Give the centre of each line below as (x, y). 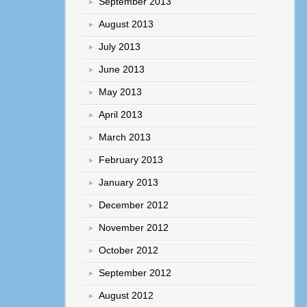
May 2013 (121, 92)
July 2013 (120, 47)
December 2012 (134, 205)
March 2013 (125, 137)
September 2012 (135, 273)
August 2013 (126, 24)
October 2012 (129, 250)
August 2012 (126, 296)
